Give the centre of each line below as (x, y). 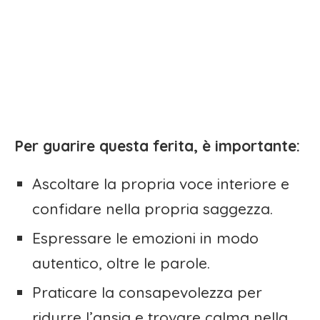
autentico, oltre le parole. (121, 263)
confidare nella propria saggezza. (152, 209)
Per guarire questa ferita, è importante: (157, 146)
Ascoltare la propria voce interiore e (161, 184)
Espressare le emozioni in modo (145, 238)
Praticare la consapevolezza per (147, 292)
